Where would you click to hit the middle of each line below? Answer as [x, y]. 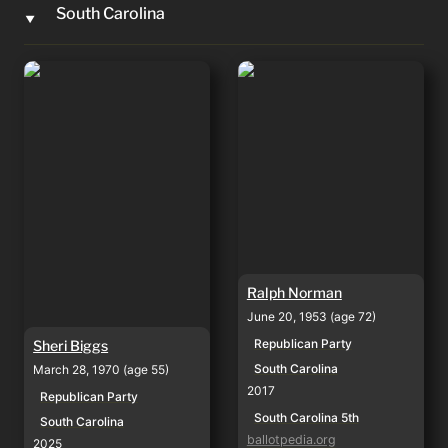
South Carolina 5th [306, 418]
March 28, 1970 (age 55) [101, 370]
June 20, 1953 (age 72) [311, 317]
